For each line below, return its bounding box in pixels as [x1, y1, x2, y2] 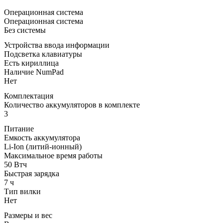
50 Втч [4, 160, 27, 169]
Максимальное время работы [4, 151, 103, 160]
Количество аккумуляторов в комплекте [4, 100, 140, 109]
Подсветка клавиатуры [4, 49, 82, 58]
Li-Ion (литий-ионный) [4, 142, 82, 151]
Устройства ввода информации [4, 40, 110, 49]
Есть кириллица [4, 58, 59, 67]
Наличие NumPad [4, 67, 64, 76]
